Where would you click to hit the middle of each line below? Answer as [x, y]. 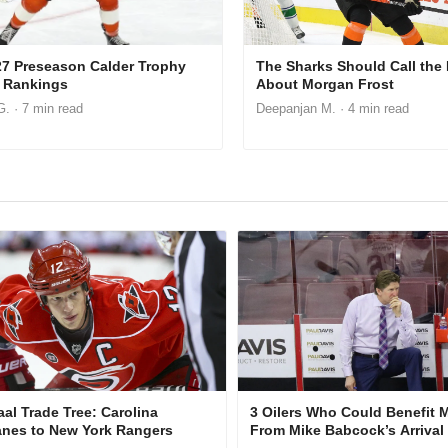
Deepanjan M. [296, 108]
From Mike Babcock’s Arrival [346, 429]
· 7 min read [46, 108]
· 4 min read [373, 108]
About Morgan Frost [325, 83]
